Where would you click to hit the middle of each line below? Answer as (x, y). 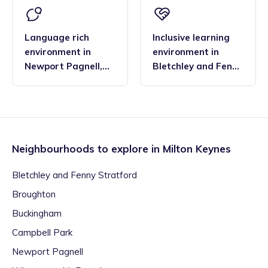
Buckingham (37, 214)
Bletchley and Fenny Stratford (74, 175)
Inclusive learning (191, 38)
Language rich (57, 38)
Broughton (34, 194)
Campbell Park (42, 233)
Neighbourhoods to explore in (87, 149)
